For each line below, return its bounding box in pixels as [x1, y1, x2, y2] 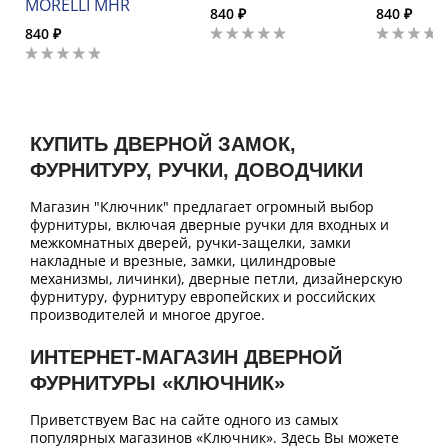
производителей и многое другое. [30, 305, 265, 325]
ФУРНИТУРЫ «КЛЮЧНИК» [30, 372, 285, 395]
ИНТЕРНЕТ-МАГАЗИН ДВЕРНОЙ [30, 346, 342, 369]
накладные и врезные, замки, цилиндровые [30, 251, 336, 271]
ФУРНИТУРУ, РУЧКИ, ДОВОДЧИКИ [30, 159, 363, 182]
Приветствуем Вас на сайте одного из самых [30, 410, 338, 430]
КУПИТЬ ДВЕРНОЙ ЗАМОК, [30, 133, 296, 156]
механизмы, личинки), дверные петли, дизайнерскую [30, 269, 403, 289]
